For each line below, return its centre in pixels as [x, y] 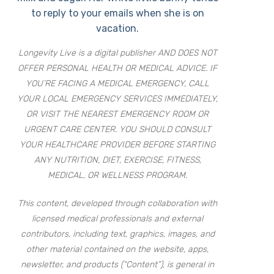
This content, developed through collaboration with [118, 203]
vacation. [118, 28]
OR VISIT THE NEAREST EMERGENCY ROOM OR [118, 114]
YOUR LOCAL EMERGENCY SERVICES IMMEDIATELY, [118, 98]
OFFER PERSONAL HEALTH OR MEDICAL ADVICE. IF [118, 68]
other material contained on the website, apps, [118, 249]
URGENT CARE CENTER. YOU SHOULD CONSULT [118, 129]
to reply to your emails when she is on [117, 13]
